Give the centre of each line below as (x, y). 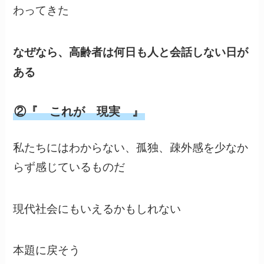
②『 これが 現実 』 (79, 111)
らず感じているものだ (69, 166)
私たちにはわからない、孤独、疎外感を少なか (131, 147)
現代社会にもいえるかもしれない (97, 207)
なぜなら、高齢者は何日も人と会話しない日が (131, 51)
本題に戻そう (47, 249)
